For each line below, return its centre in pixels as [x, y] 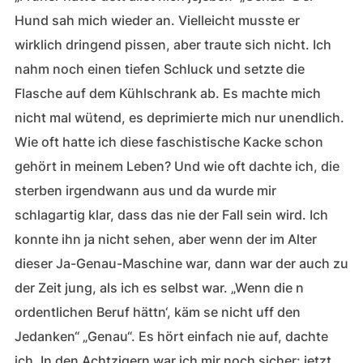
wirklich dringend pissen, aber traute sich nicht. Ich [173, 45]
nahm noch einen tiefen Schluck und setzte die [159, 69]
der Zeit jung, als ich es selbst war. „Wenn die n [159, 288]
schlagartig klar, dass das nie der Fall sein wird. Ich [171, 215]
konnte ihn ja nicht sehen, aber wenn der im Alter [165, 239]
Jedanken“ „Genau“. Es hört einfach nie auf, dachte [171, 336]
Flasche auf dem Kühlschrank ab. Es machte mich [167, 93]
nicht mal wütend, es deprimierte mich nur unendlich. [179, 117]
